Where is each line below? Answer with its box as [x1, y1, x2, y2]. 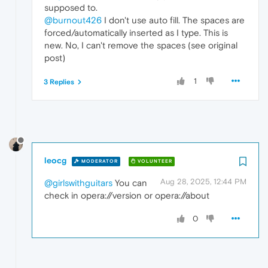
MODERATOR [80, 158, 118, 164]
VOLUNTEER [136, 158, 172, 164]
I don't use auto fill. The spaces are [102, 15, 245, 26]
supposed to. [44, 2, 98, 13]
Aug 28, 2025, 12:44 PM [160, 177, 246, 187]
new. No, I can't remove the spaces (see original [44, 40, 237, 51]
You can [112, 178, 147, 188]
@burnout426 [44, 15, 102, 26]
